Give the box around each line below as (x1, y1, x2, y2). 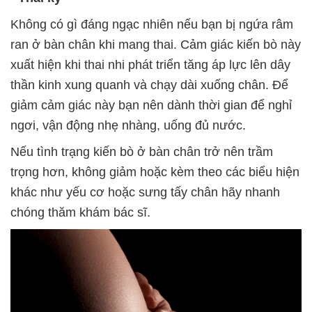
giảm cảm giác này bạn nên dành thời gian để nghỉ (10, 97, 292, 112)
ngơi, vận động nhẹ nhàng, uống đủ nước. (10, 118, 246, 132)
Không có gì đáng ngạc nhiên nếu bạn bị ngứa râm (10, 17, 293, 31)
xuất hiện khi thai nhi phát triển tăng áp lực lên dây (10, 57, 290, 72)
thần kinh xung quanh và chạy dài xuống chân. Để (10, 77, 288, 92)
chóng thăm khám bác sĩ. (10, 205, 150, 219)
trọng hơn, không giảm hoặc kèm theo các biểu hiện (10, 164, 299, 179)
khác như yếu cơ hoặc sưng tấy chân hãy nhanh (10, 185, 280, 199)
